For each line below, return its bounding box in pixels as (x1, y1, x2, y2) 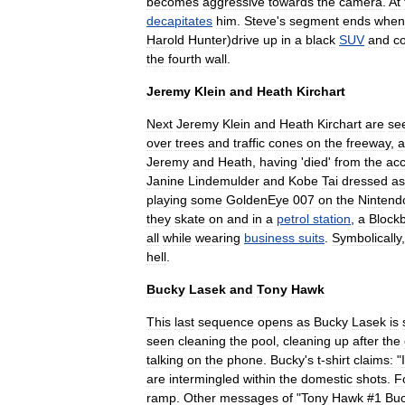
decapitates (146, 14, 212, 28)
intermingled (169, 372, 240, 386)
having (259, 155, 297, 169)
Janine (146, 174, 184, 188)
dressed (342, 174, 388, 188)
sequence (198, 315, 254, 329)
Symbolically (332, 231, 401, 245)
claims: (353, 353, 393, 367)
